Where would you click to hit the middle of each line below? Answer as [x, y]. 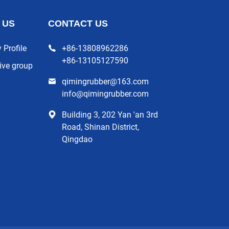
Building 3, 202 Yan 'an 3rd [110, 114]
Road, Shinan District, [100, 126]
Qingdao [77, 139]
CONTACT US [78, 23]
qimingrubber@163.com [105, 81]
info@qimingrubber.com [105, 93]
